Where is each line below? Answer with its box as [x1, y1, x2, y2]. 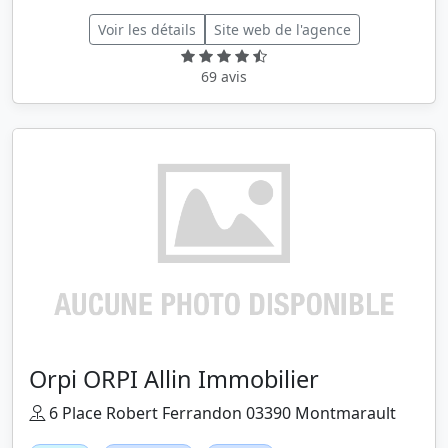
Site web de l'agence [213, 20, 351, 40]
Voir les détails [97, 20, 196, 40]
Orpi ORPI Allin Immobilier [29, 363, 319, 396]
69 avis [201, 67, 247, 87]
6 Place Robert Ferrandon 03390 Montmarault [45, 402, 396, 425]
